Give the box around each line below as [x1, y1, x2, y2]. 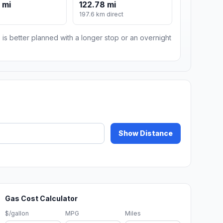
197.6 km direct [79, 10, 124, 18]
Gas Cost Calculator [5, 194, 78, 203]
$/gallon [5, 210, 29, 218]
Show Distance [118, 129, 173, 138]
